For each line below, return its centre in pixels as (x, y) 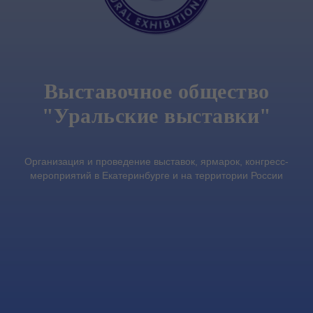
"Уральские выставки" (156, 116)
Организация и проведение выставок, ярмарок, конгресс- (156, 161)
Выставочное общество (156, 91)
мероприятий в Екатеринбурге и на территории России (156, 175)
